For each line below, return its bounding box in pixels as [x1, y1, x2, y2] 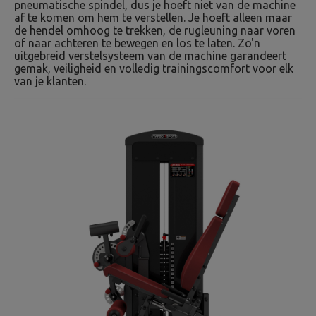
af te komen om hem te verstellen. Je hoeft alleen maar [14, 11, 292, 24]
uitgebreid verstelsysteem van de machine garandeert [14, 49, 286, 62]
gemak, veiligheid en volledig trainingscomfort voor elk [14, 62, 293, 75]
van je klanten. [14, 75, 86, 87]
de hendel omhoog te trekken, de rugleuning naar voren [14, 24, 296, 37]
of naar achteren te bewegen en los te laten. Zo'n [14, 37, 260, 49]
